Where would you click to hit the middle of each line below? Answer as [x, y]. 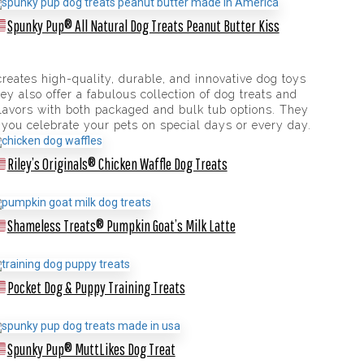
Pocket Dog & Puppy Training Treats [96, 287]
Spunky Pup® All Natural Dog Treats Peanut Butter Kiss [143, 25]
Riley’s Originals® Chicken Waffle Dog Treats [117, 164]
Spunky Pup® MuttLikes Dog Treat [91, 349]
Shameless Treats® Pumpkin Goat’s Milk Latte [121, 226]
